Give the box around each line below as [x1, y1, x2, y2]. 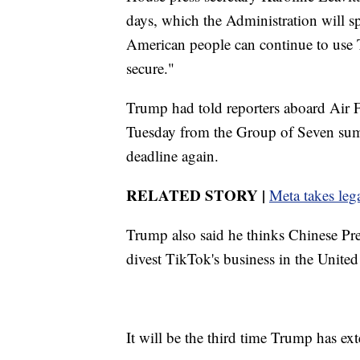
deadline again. [126, 145, 219, 166]
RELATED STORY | [126, 183, 265, 206]
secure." [126, 57, 174, 78]
